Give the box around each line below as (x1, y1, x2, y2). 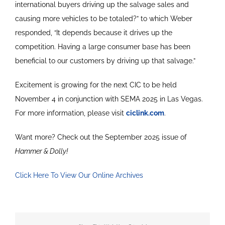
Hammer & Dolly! (15, 147, 68, 155)
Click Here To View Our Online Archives (15, 171, 143, 179)
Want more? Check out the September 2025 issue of (15, 133, 187, 141)
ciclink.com (126, 108, 164, 117)
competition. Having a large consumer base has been (15, 42, 190, 51)
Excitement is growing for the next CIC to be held (15, 80, 177, 89)
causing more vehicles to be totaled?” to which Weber (15, 14, 192, 23)
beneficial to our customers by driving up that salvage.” (15, 56, 195, 65)
